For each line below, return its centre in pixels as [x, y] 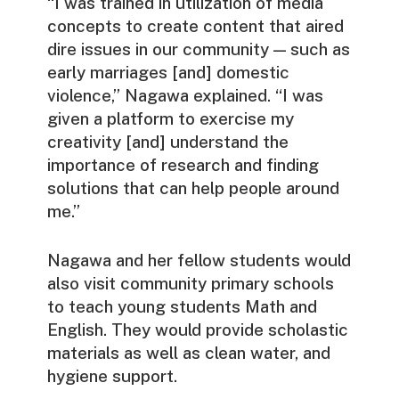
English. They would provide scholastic [197, 330]
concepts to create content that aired [195, 26]
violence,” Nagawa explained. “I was [185, 96]
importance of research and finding [183, 165]
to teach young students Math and [182, 307]
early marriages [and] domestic [168, 73]
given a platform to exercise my [170, 119]
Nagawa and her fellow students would [199, 261]
